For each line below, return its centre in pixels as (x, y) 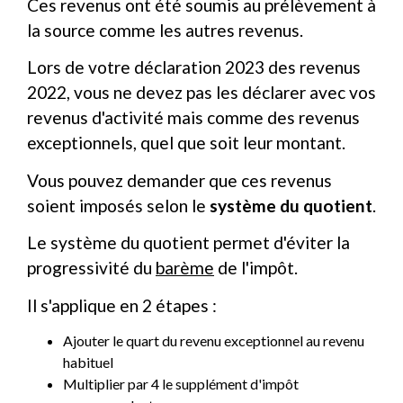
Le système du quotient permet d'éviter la (188, 243)
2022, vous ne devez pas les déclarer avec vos (201, 93)
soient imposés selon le (118, 205)
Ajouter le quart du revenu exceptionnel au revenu (214, 341)
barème (185, 268)
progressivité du (91, 268)
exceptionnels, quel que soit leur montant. (186, 143)
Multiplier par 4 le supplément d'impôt (181, 384)
